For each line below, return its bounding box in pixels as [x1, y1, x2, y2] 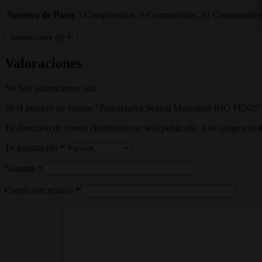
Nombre [5, 164, 35, 174]
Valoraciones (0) [9, 33, 66, 43]
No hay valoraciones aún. [5, 83, 99, 94]
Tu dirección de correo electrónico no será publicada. [5, 123, 199, 133]
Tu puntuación [5, 143, 60, 153]
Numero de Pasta [6, 10, 75, 20]
